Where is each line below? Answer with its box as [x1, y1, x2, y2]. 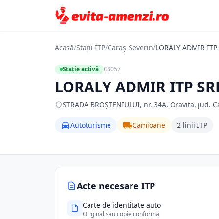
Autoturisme [70, 120, 111, 130]
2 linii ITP [177, 120, 207, 130]
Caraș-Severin [108, 43, 153, 52]
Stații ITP [76, 43, 105, 52]
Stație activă [63, 65, 99, 73]
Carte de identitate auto [83, 200, 161, 210]
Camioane [132, 120, 165, 130]
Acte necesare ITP [77, 180, 155, 192]
